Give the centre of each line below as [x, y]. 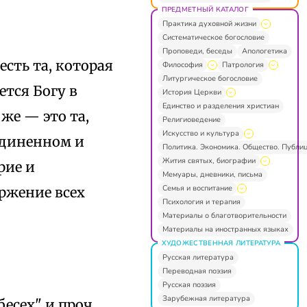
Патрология [243, 64]
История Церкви [192, 92]
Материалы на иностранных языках [225, 229]
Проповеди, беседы [197, 51]
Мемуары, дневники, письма [212, 174]
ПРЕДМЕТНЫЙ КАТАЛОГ [205, 9]
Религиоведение [191, 119]
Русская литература [198, 257]
